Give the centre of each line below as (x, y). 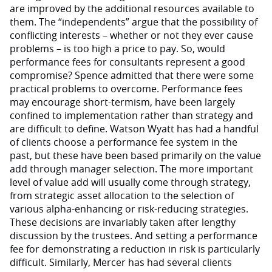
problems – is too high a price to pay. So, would (117, 49)
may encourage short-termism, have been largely (122, 102)
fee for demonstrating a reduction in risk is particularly (135, 249)
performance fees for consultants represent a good (127, 62)
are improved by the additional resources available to (132, 8)
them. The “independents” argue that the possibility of (134, 22)
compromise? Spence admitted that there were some (132, 75)
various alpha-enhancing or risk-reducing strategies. (129, 209)
